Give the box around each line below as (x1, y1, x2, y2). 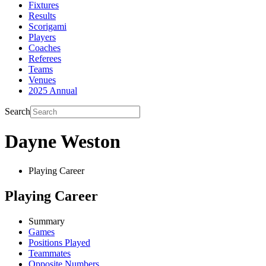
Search (5, 106, 30, 116)
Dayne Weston (5, 131, 121, 153)
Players (28, 32, 56, 42)
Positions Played (28, 237, 90, 248)
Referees (28, 53, 61, 64)
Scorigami (28, 21, 66, 31)
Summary (28, 216, 65, 226)
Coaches (28, 43, 61, 53)
